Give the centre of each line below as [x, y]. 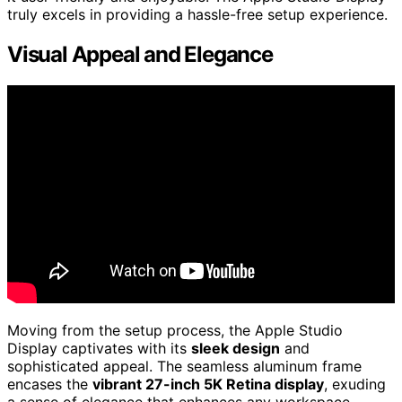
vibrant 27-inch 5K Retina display [208, 385]
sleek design [236, 349]
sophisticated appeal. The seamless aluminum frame [184, 367]
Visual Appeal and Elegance [140, 55]
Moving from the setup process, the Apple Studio [175, 331]
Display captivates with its [99, 349]
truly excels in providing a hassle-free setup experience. [197, 15]
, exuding [355, 385]
